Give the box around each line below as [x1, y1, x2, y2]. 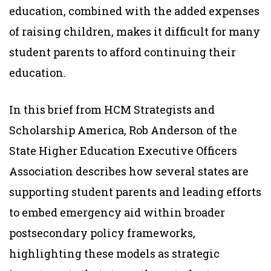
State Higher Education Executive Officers [9, 143, 237, 158]
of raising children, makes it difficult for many [9, 24, 260, 39]
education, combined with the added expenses [9, 3, 260, 18]
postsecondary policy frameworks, [9, 225, 195, 240]
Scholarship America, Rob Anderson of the [9, 122, 237, 137]
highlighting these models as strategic [9, 246, 220, 261]
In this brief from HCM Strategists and [9, 102, 215, 117]
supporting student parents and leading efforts [9, 184, 261, 199]
